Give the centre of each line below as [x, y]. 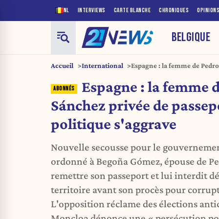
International [102, 65]
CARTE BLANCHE [132, 10]
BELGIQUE [191, 37]
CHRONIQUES [174, 10]
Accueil [62, 65]
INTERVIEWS [91, 10]
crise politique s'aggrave [168, 76]
